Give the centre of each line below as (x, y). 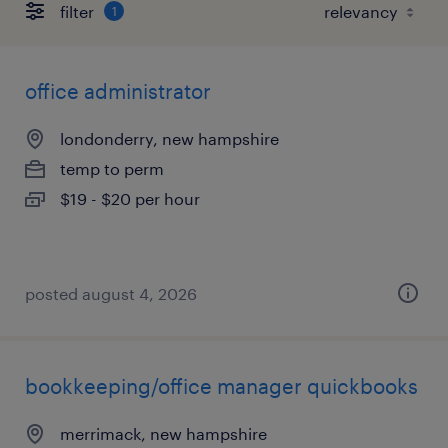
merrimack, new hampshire (163, 433)
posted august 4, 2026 (111, 293)
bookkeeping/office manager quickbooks (221, 386)
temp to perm (112, 168)
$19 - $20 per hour (130, 198)
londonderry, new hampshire (169, 138)
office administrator (118, 91)
